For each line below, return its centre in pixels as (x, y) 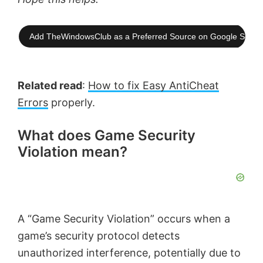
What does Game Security (107, 136)
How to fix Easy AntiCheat (154, 86)
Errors (33, 103)
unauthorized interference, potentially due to (129, 253)
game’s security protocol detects (99, 236)
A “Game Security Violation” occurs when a (124, 219)
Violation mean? (73, 152)
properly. (72, 103)
